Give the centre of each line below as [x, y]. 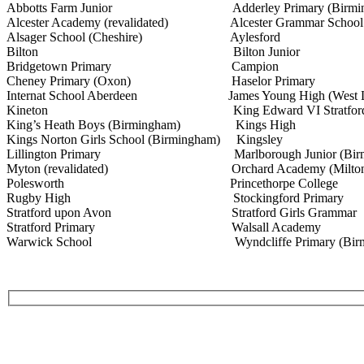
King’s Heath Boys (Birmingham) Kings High [151, 125]
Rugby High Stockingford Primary [175, 198]
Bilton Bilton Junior [153, 52]
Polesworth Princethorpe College [172, 184]
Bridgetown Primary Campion [143, 67]
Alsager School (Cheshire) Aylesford [143, 37]
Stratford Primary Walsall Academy [164, 227]
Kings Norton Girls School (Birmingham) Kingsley [145, 140]
